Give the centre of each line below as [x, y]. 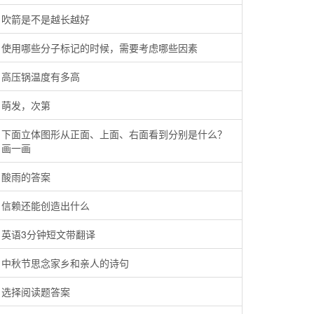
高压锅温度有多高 [41, 76]
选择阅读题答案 [36, 292]
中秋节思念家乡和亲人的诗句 [65, 263]
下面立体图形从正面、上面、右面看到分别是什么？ [114, 134]
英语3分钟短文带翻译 [48, 234]
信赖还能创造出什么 [46, 205]
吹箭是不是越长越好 [46, 19]
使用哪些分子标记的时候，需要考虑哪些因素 [100, 48]
